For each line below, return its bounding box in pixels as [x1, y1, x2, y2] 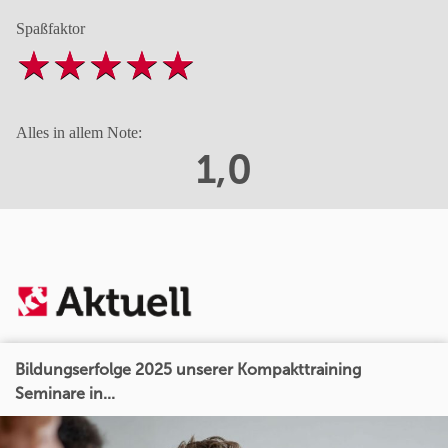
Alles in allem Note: [16, 123, 142, 141]
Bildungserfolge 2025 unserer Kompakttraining [15, 360, 361, 379]
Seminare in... [15, 384, 115, 403]
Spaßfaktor [16, 19, 85, 37]
